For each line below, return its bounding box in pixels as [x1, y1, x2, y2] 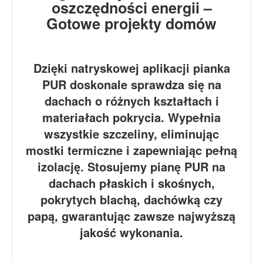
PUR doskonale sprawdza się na [42, 75, 221, 93]
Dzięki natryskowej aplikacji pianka [33, 59, 230, 76]
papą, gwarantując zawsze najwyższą [28, 207, 235, 224]
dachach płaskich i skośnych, [48, 174, 215, 191]
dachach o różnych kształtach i [44, 92, 219, 109]
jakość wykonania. [80, 223, 183, 241]
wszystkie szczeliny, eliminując [44, 124, 219, 142]
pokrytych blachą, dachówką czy [41, 190, 222, 208]
